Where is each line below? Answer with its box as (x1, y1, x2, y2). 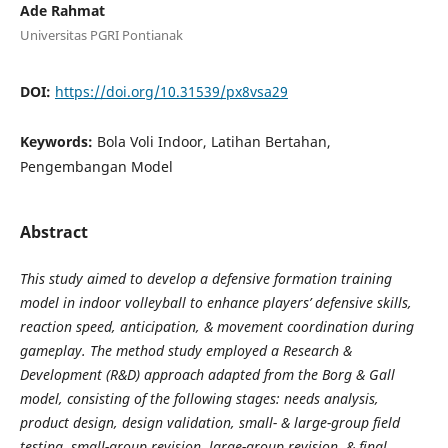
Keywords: (19, 131, 97, 151)
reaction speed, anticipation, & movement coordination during (19, 316, 414, 336)
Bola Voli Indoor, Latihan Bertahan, (96, 131, 331, 151)
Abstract (19, 220, 88, 243)
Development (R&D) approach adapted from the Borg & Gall (19, 364, 395, 384)
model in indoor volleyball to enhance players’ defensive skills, (19, 292, 412, 312)
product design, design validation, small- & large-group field (19, 412, 400, 432)
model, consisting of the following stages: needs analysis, (19, 388, 379, 408)
